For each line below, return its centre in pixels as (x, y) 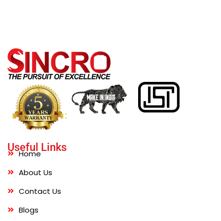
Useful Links (37, 147)
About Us (35, 172)
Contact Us (40, 191)
